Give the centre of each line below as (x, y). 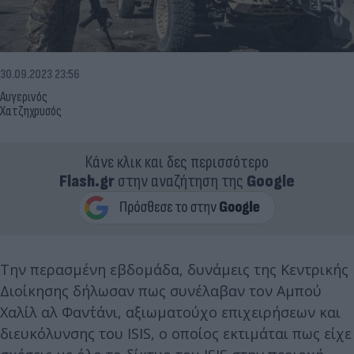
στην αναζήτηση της (181, 181)
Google (271, 181)
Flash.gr (87, 181)
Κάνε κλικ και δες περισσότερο (177, 162)
